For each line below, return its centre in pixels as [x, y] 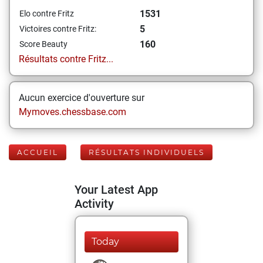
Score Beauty [43, 44]
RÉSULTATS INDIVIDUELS [146, 152]
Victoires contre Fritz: [58, 29]
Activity [94, 204]
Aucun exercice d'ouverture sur [82, 98]
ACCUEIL [38, 152]
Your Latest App [116, 190]
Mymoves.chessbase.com [73, 112]
